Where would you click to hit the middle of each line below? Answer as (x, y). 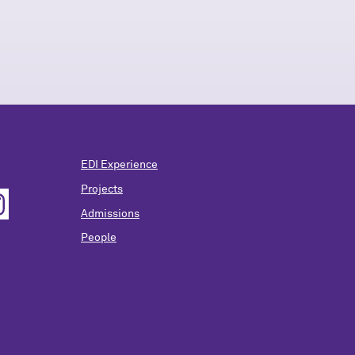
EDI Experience (119, 164)
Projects (102, 189)
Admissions (110, 214)
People (99, 238)
